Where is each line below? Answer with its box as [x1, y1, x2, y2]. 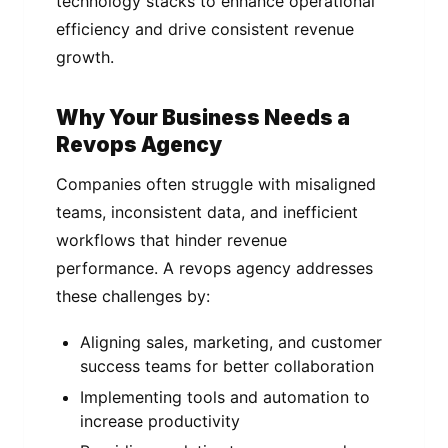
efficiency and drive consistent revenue [56, 18, 354, 39]
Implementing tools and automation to [80, 386, 370, 407]
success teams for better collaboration [80, 356, 374, 377]
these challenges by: [56, 286, 210, 307]
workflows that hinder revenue [56, 230, 287, 251]
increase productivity [80, 410, 240, 431]
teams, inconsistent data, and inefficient [56, 202, 358, 223]
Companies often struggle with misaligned [56, 174, 376, 195]
